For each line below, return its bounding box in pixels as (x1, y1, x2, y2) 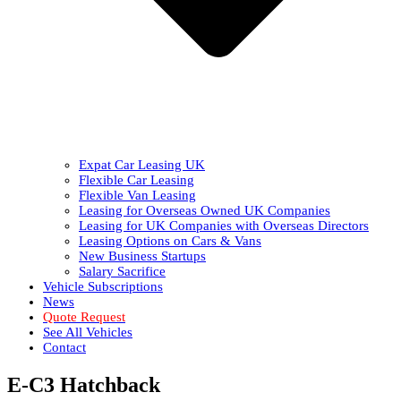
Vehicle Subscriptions (43, 278, 163, 294)
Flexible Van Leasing (79, 187, 196, 202)
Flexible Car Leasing (79, 172, 194, 187)
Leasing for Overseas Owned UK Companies (79, 202, 330, 218)
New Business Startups (79, 248, 206, 263)
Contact (43, 339, 86, 354)
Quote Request (43, 309, 125, 324)
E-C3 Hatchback (7, 372, 160, 397)
